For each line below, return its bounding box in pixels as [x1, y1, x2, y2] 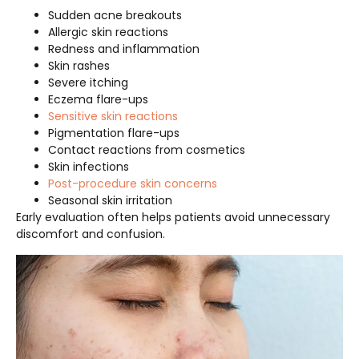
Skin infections [48, 159, 129, 175]
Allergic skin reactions [48, 24, 168, 41]
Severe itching [48, 75, 128, 91]
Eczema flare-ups [48, 91, 148, 108]
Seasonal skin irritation [48, 192, 172, 209]
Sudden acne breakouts [48, 7, 182, 24]
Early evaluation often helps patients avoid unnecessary [16, 209, 330, 226]
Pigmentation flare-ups [48, 125, 179, 142]
